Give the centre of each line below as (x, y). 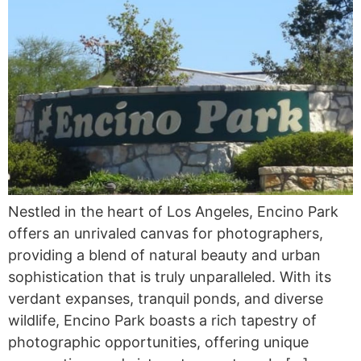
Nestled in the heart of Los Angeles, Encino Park (173, 211)
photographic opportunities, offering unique (158, 342)
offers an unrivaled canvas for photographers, (166, 233)
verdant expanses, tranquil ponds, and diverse (166, 298)
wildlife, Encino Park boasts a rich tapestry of (162, 320)
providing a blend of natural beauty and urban (164, 255)
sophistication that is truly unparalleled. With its (170, 276)
